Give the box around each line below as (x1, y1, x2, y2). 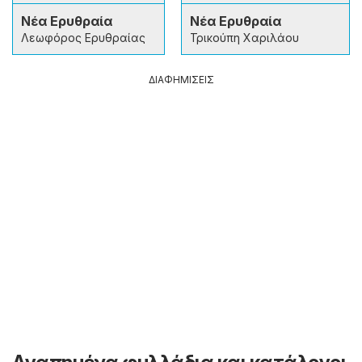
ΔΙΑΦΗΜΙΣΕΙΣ (148, 73, 214, 86)
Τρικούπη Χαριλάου (190, 30, 299, 44)
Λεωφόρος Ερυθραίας (21, 30, 145, 44)
